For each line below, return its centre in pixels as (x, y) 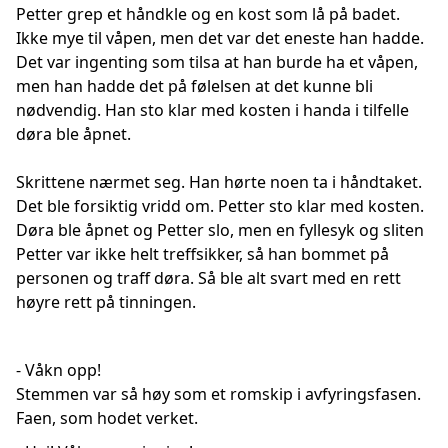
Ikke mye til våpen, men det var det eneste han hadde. (220, 38)
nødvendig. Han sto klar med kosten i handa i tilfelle (212, 110)
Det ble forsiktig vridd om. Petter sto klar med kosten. (220, 206)
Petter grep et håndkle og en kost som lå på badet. (208, 14)
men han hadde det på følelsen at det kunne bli (194, 86)
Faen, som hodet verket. (107, 418)
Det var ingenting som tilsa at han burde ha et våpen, (217, 62)
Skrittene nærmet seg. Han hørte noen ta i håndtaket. (219, 182)
